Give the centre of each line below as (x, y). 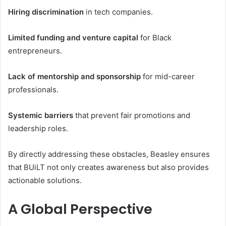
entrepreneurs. (35, 51)
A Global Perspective (80, 209)
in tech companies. (118, 12)
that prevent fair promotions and (132, 115)
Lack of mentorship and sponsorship (74, 76)
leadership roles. (38, 128)
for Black (155, 38)
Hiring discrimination (46, 12)
